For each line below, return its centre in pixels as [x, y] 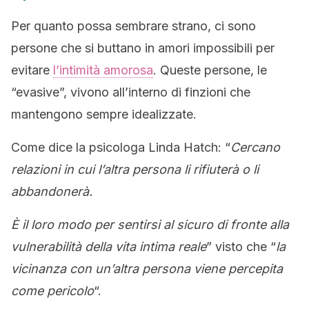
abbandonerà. [52, 191]
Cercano [255, 147]
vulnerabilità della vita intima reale [109, 247]
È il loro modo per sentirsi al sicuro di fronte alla [150, 225]
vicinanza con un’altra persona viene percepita [147, 269]
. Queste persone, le [210, 70]
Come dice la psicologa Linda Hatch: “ [121, 147]
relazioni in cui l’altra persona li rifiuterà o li [135, 169]
